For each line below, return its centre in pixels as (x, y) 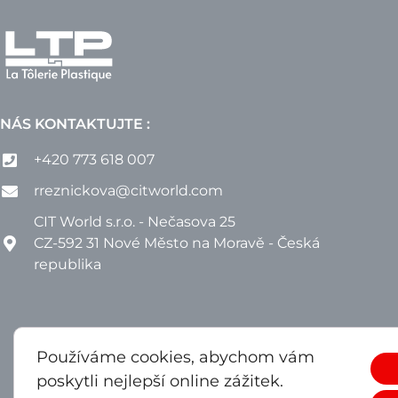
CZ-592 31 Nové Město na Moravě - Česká (176, 243)
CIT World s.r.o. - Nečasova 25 (134, 221)
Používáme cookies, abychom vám (175, 357)
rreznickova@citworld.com (128, 190)
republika (67, 264)
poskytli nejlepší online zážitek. (160, 381)
